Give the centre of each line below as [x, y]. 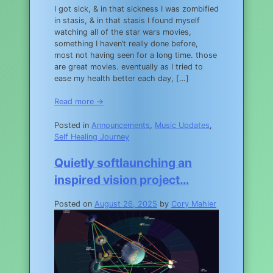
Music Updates [182, 125]
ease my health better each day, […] [122, 79]
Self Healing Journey [92, 136]
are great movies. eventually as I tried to [129, 67]
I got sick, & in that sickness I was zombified [136, 9]
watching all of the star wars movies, [123, 32]
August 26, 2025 [126, 204]
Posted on [74, 204]
